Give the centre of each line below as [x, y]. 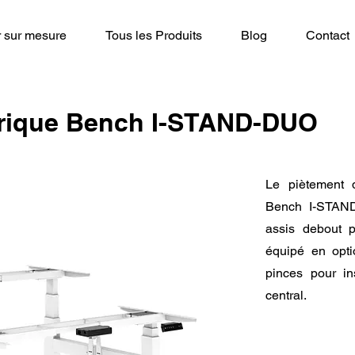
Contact [328, 35]
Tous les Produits [154, 35]
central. [286, 295]
